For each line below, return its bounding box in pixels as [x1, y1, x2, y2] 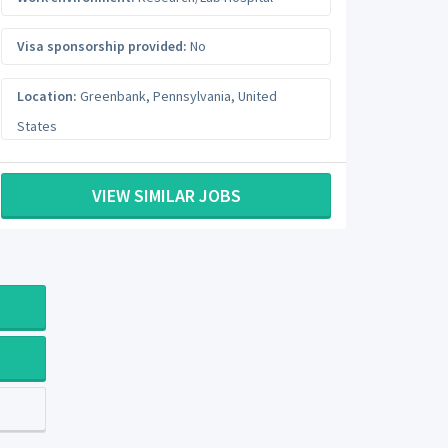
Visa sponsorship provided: [17, 37, 187, 55]
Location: [17, 86, 77, 105]
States [17, 116, 57, 135]
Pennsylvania [153, 86, 231, 105]
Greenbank [80, 86, 146, 105]
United [238, 86, 277, 105]
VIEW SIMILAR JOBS [91, 184, 241, 207]
